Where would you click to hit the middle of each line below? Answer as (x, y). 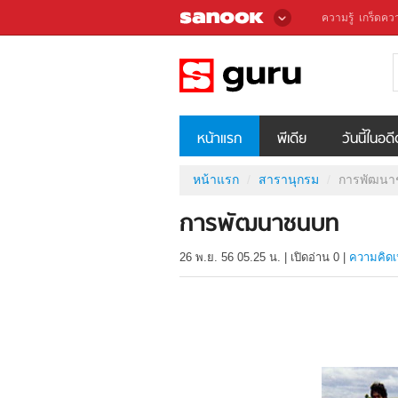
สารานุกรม (289, 179)
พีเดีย (292, 139)
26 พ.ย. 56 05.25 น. (230, 258)
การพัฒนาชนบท (259, 226)
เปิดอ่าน (312, 258)
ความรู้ (338, 18)
